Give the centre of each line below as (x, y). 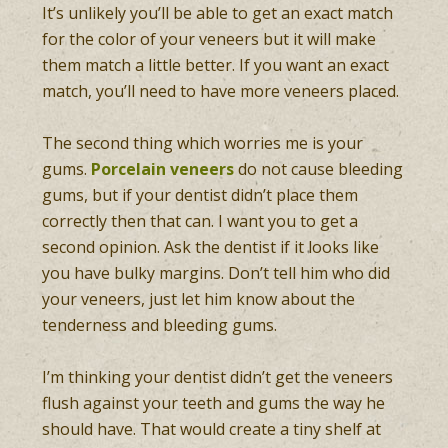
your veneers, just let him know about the (199, 299)
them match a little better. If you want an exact (216, 65)
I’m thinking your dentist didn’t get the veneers (218, 377)
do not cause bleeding (319, 169)
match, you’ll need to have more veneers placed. (221, 91)
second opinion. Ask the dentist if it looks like (211, 247)
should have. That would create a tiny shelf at (212, 429)
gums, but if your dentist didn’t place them (200, 195)
